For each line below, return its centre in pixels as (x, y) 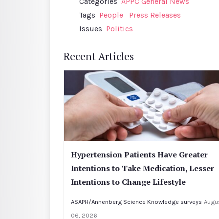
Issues (91, 28)
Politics (120, 28)
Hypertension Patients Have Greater (139, 154)
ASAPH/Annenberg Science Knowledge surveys (136, 201)
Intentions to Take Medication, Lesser (142, 168)
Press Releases (155, 15)
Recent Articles (99, 56)
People (111, 15)
